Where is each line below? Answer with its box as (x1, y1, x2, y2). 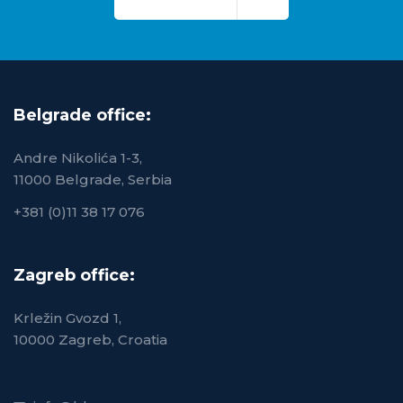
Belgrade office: (13, 104, 151, 125)
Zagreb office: (13, 264, 135, 285)
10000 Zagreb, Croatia (13, 330, 167, 348)
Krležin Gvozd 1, (13, 309, 121, 327)
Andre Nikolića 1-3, (13, 148, 142, 166)
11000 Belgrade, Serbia (13, 170, 172, 188)
